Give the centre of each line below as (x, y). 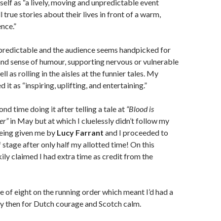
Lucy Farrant (80, 132)
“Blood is (140, 109)
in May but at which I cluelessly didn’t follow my (89, 121)
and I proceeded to (136, 132)
